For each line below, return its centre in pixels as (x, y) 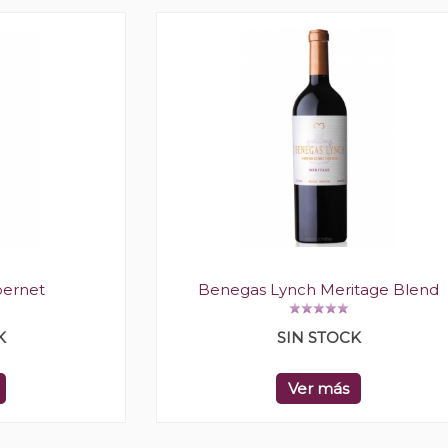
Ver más (318, 389)
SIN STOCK (318, 338)
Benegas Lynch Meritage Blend (318, 290)
